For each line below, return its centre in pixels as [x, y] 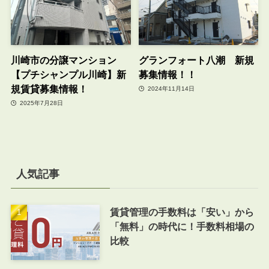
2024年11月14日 [170, 89]
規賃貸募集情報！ [49, 89]
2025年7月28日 [41, 103]
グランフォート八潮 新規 [196, 60]
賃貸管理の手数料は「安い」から [182, 212]
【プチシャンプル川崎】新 [68, 74]
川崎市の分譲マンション [63, 60]
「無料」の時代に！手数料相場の [182, 227]
